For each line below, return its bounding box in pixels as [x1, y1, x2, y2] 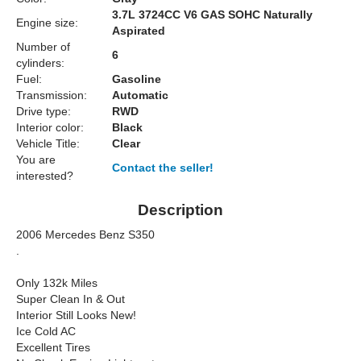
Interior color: [16, 121, 84, 135]
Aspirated [112, 24, 165, 38]
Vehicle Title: [16, 137, 80, 151]
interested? [16, 169, 73, 183]
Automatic [112, 89, 168, 102]
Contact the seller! [112, 161, 214, 175]
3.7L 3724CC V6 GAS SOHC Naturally [112, 8, 313, 22]
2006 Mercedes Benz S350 [16, 228, 155, 242]
